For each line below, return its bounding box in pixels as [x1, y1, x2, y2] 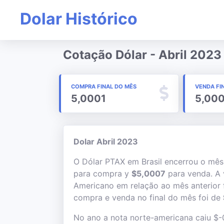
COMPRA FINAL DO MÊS [71, 83, 136, 90]
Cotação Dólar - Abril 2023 [63, 47, 221, 62]
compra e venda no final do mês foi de [73, 192, 223, 202]
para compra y [73, 168, 131, 178]
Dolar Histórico [20, 9, 137, 28]
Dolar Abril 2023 [73, 136, 138, 146]
